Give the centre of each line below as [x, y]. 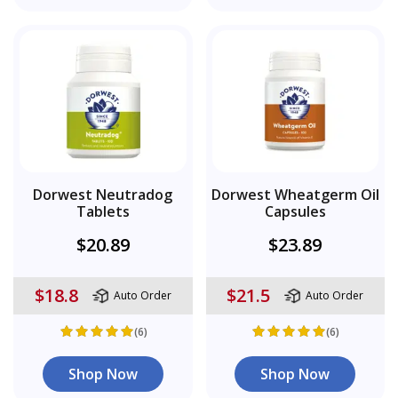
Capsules [295, 211]
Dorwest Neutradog [103, 194]
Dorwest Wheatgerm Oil [295, 194]
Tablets [103, 211]
